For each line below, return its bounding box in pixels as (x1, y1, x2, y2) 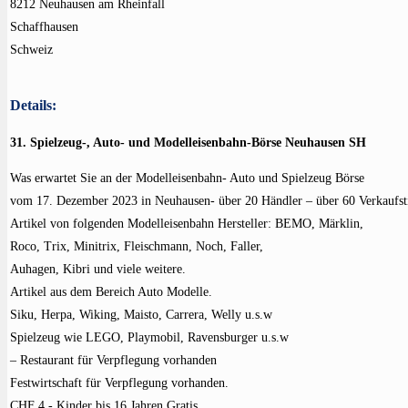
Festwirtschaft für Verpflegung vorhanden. (10, 376, 229, 390)
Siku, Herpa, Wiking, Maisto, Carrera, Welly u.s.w (10, 308, 272, 321)
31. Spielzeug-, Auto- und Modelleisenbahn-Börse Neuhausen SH (10, 136, 366, 149)
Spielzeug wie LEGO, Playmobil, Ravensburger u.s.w (10, 331, 289, 344)
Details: (10, 97, 56, 113)
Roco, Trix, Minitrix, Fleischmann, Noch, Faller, (10, 240, 263, 253)
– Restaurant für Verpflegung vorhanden (10, 353, 217, 367)
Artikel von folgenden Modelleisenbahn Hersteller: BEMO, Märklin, (10, 217, 363, 230)
